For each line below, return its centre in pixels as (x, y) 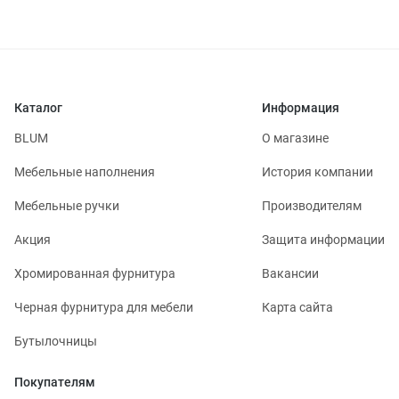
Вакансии (290, 273)
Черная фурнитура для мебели (104, 307)
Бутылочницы (56, 341)
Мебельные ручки (67, 205)
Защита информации (323, 239)
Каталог (38, 107)
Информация (301, 107)
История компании (318, 171)
